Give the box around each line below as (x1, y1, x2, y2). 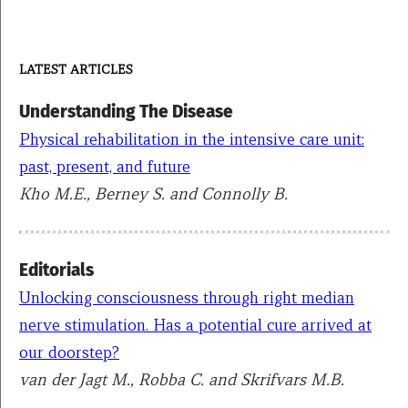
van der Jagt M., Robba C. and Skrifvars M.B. (19, 369, 344, 391)
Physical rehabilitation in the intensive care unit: (19, 128, 364, 150)
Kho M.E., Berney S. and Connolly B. (19, 183, 288, 205)
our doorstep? (19, 342, 119, 363)
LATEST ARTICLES (19, 61, 133, 78)
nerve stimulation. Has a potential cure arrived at (19, 314, 372, 336)
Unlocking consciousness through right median (19, 287, 354, 309)
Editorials (19, 260, 94, 281)
